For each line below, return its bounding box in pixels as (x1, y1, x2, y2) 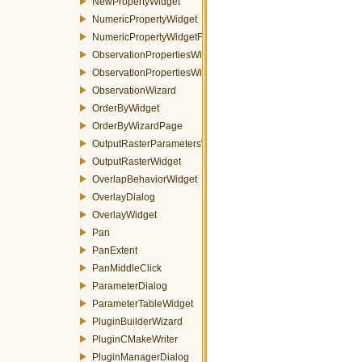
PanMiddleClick (92, 262, 162, 274)
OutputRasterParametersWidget (92, 137, 232, 149)
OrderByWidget (92, 102, 159, 114)
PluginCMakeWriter (92, 333, 178, 345)
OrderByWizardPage (92, 120, 183, 132)
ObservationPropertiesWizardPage (92, 66, 245, 78)
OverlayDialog (92, 191, 155, 203)
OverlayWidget (92, 208, 157, 221)
